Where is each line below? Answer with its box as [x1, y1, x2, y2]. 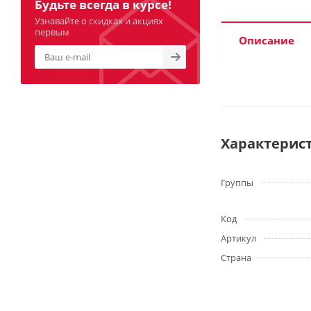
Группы [221, 176, 253, 189]
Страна [221, 251, 251, 264]
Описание [239, 33, 294, 47]
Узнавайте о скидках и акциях [35, 15, 163, 27]
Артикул [221, 232, 256, 244]
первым [35, 26, 69, 38]
